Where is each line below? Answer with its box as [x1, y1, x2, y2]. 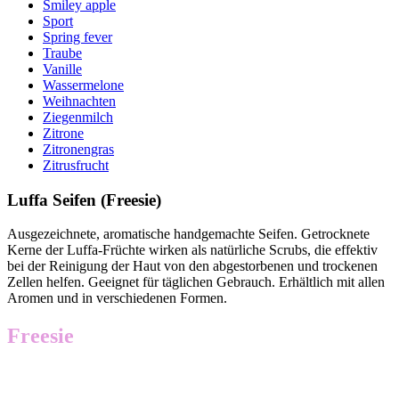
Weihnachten [43, 93, 116, 109]
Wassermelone [43, 77, 124, 93]
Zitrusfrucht [43, 157, 109, 173]
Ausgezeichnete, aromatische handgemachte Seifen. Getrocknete [7, 226, 370, 242]
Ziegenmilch [43, 109, 113, 125]
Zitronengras [43, 141, 114, 157]
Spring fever [43, 28, 112, 45]
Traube [43, 45, 82, 61]
